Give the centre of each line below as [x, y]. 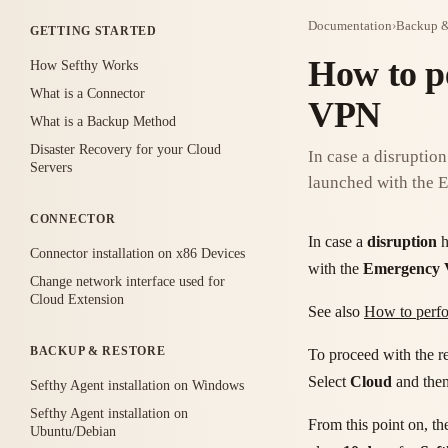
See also [336, 312]
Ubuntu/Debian [73, 432]
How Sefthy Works [84, 66]
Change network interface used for [127, 282]
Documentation [350, 26]
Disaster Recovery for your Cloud [125, 150]
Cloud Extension [77, 300]
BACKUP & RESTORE [98, 351]
